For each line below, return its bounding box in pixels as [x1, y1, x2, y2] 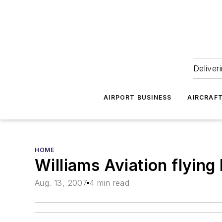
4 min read [89, 178, 130, 188]
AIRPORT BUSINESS [104, 94, 172, 101]
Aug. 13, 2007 [35, 178, 88, 188]
